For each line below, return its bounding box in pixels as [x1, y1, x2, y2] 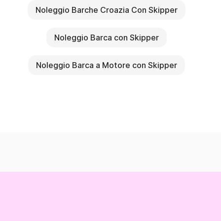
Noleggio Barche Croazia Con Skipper [36, 5, 178, 15]
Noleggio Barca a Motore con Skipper [36, 60, 177, 71]
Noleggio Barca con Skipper [54, 33, 159, 43]
